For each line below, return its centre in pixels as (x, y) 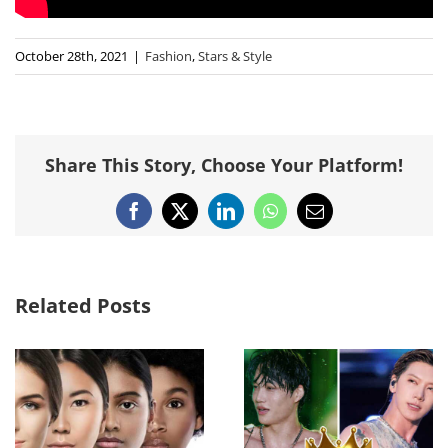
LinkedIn (257, 218)
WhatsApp (307, 218)
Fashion (168, 56)
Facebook (167, 218)
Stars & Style (235, 56)
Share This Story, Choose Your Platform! (224, 164)
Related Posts (83, 306)
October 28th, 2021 (71, 56)
